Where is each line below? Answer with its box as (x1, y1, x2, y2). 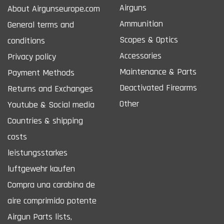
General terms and (7, 18, 74, 30)
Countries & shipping (7, 114, 83, 126)
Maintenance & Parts (119, 65, 196, 77)
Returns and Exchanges (7, 82, 93, 94)
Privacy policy (7, 50, 56, 62)
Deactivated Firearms (119, 81, 197, 93)
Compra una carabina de (7, 178, 95, 190)
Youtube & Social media (7, 98, 94, 110)
